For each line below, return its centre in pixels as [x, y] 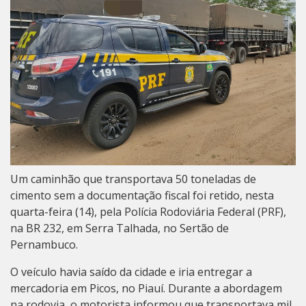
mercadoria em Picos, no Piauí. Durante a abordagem [146, 288]
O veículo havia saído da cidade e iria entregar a [131, 272]
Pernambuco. [44, 244]
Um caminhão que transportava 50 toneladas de [133, 179]
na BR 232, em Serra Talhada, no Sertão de [120, 228]
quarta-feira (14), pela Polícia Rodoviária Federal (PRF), [148, 211]
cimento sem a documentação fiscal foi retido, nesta [142, 195]
